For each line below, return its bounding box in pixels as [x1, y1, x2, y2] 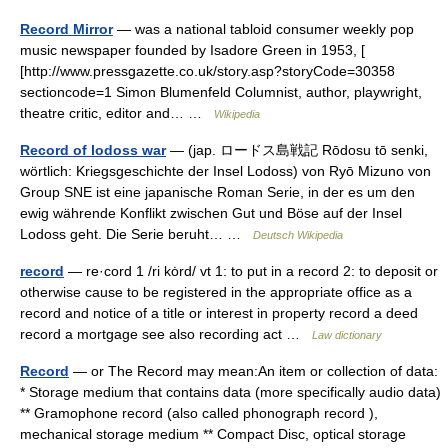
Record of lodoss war [20, 142, 166, 158]
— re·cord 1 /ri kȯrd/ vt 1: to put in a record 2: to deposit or [64, 263, 438, 279]
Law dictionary [312, 329, 382, 341]
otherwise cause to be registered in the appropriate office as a [20, 284, 412, 300]
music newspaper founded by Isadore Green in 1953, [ [20, 42, 365, 58]
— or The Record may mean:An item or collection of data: [69, 363, 438, 379]
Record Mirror [20, 21, 113, 37]
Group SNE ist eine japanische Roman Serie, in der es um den [20, 184, 415, 200]
